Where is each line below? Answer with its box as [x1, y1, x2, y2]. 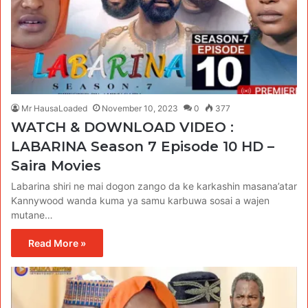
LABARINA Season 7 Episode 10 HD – [11, 138, 274, 155]
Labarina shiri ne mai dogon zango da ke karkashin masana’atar [11, 180, 297, 192]
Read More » [28, 237, 86, 250]
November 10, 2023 [102, 103, 178, 114]
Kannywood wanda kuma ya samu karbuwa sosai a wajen [11, 195, 269, 207]
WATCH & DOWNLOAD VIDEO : [11, 119, 234, 136]
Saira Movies [11, 157, 101, 175]
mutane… [11, 209, 53, 221]
